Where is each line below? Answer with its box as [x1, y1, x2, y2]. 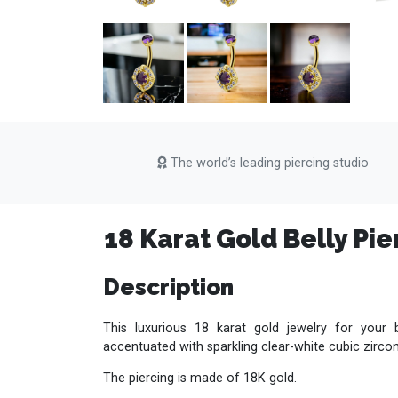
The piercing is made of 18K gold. [103, 370, 298, 386]
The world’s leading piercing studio [167, 155, 370, 171]
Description [103, 273, 235, 300]
